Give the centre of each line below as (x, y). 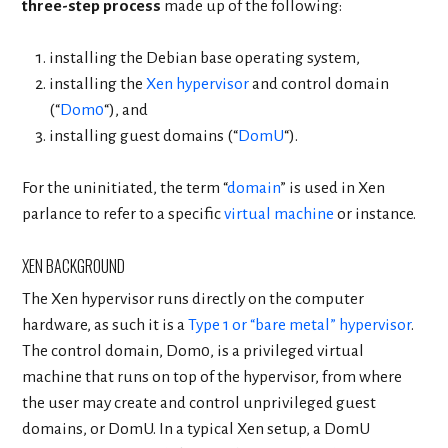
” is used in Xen (333, 188)
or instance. (375, 214)
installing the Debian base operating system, (204, 58)
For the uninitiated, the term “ (125, 188)
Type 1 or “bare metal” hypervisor (300, 324)
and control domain (318, 84)
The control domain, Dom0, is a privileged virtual (193, 350)
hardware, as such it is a (105, 324)
